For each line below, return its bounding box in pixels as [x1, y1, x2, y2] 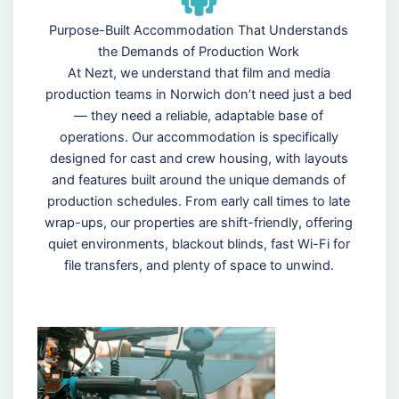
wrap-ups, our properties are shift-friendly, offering [45, 215, 354, 232]
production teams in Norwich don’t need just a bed [45, 86, 353, 103]
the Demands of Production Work [98, 44, 300, 61]
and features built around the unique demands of [52, 172, 346, 189]
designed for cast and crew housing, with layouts [49, 151, 348, 167]
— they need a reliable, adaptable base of [74, 108, 324, 125]
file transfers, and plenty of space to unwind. [63, 257, 334, 274]
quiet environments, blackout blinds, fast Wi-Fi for [47, 236, 350, 253]
